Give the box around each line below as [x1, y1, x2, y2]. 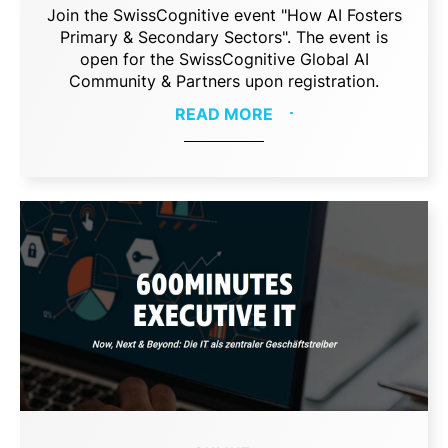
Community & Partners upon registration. [69, 70, 379, 91]
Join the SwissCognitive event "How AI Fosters [46, 4, 402, 25]
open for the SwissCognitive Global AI [79, 48, 369, 69]
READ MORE [175, 103, 273, 124]
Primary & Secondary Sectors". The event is [60, 26, 388, 47]
